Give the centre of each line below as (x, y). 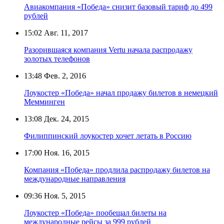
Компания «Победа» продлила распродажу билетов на (117, 169)
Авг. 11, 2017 (65, 32)
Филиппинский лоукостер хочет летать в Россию (108, 135)
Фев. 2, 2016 (64, 75)
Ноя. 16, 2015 (66, 152)
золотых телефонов (57, 58)
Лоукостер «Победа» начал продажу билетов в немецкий (121, 92)
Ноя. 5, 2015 (64, 195)
